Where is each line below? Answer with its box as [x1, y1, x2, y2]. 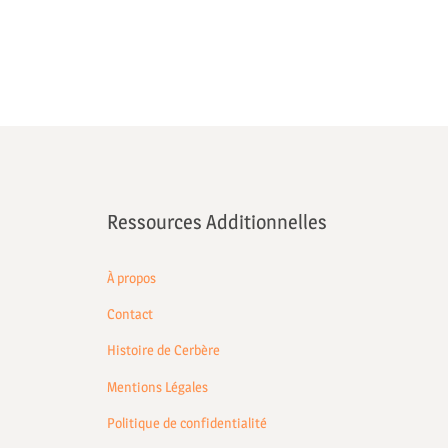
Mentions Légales [107, 377, 208, 395]
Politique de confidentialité [107, 413, 267, 431]
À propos [107, 269, 156, 287]
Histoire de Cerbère [107, 341, 220, 359]
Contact [107, 305, 153, 323]
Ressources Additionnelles [107, 210, 327, 235]
